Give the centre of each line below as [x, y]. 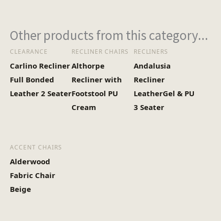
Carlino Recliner [40, 66]
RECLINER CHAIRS [100, 52]
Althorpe [88, 66]
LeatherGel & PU [164, 93]
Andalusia [152, 66]
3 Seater [149, 107]
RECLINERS [151, 52]
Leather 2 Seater [41, 93]
